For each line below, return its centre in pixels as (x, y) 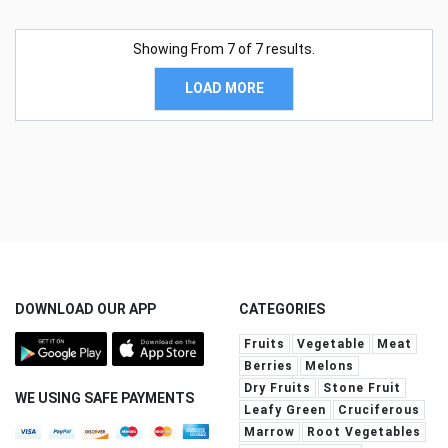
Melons (329, 365)
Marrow (269, 431)
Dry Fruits (277, 387)
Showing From (180, 48)
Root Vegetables (364, 431)
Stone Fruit (362, 387)
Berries (268, 365)
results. (289, 48)
